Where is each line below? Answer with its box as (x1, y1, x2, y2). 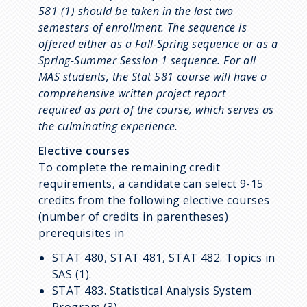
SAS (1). (52, 266, 92, 282)
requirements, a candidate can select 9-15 (38, 175, 264, 191)
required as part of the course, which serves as (38, 101, 274, 117)
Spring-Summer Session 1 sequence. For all (38, 52, 256, 68)
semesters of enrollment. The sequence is (38, 19, 247, 35)
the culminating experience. (38, 118, 178, 134)
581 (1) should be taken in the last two (38, 3, 234, 19)
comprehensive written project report (38, 85, 226, 101)
